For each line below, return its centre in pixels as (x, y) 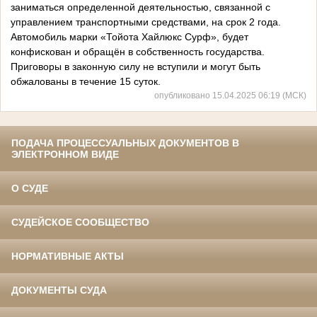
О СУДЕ (30, 189)
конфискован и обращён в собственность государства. (138, 52)
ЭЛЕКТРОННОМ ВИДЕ (65, 155)
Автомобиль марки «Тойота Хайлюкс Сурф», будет (129, 37)
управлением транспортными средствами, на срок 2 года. (146, 22)
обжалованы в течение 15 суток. (86, 82)
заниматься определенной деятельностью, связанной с (140, 7)
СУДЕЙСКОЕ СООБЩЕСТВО (80, 223)
